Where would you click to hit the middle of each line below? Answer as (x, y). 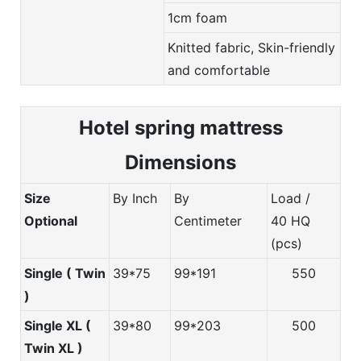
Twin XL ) (54, 348)
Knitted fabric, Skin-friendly (251, 47)
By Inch (139, 198)
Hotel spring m (148, 127)
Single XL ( (58, 325)
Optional (52, 220)
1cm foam (197, 17)
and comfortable (219, 70)
